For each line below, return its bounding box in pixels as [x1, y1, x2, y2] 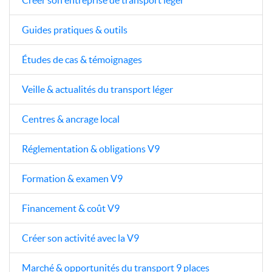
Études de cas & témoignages [22, 53, 142, 65]
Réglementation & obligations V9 [22, 143, 160, 154]
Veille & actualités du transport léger [22, 83, 173, 95]
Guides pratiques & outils [22, 24, 127, 35]
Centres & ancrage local [22, 113, 120, 124]
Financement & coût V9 [22, 202, 120, 214]
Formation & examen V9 [22, 172, 123, 184]
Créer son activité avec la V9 [22, 232, 139, 243]
